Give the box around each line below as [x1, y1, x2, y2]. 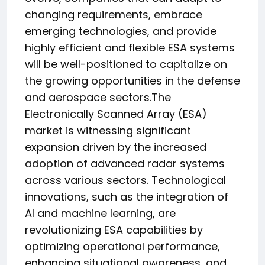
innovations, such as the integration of [25, 189, 228, 204]
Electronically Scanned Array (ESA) [25, 106, 207, 121]
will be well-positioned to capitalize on [25, 57, 227, 72]
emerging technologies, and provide [25, 24, 216, 38]
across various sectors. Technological [25, 173, 226, 188]
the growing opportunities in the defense [25, 73, 240, 88]
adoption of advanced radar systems [25, 156, 225, 171]
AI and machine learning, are [25, 206, 176, 221]
